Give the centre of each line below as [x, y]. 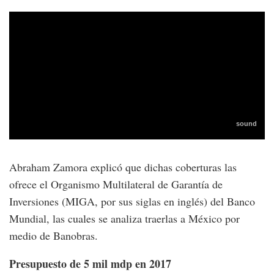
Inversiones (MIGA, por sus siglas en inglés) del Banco [132, 202]
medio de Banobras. [54, 236]
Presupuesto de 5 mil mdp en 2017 [90, 264]
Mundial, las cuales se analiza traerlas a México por [124, 219]
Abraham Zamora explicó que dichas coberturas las [123, 167]
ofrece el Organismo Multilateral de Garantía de [116, 184]
